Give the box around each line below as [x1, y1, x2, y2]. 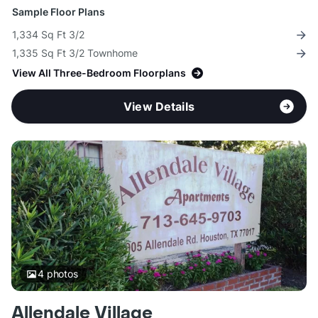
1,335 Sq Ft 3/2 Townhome [12, 47, 138, 60]
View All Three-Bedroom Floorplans [12, 67, 186, 79]
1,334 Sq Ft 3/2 [12, 28, 84, 41]
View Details [124, 99, 194, 114]
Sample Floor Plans [12, 6, 105, 18]
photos [43, 268, 78, 280]
